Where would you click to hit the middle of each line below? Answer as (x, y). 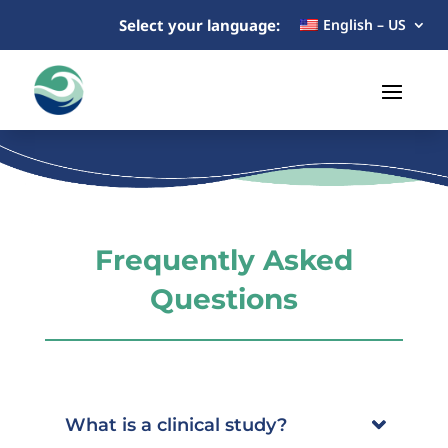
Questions (223, 298)
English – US (364, 24)
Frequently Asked (223, 259)
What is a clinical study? (175, 424)
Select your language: (200, 24)
